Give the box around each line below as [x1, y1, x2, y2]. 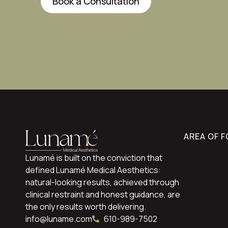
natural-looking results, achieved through [25, 176, 179, 188]
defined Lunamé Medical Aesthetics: [25, 164, 161, 176]
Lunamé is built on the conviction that [25, 152, 162, 163]
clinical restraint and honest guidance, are [25, 188, 180, 200]
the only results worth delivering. [25, 201, 146, 212]
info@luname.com [25, 213, 92, 224]
